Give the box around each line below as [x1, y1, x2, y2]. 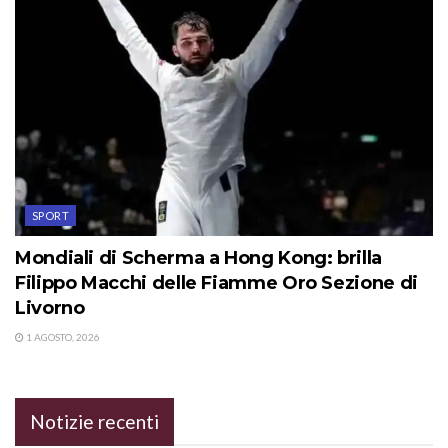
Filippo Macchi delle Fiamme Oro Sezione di [15, 271, 418, 294]
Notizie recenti [30, 409, 159, 433]
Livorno [15, 296, 85, 319]
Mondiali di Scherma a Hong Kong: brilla [15, 246, 382, 269]
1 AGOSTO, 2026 [24, 330, 100, 343]
